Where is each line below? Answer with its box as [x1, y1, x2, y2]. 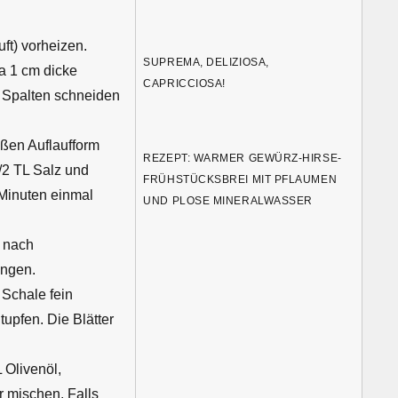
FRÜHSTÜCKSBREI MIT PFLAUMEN [143, 172, 338, 186]
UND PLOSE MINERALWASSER [143, 194, 313, 207]
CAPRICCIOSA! [143, 77, 226, 91]
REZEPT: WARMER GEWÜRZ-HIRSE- [143, 151, 342, 164]
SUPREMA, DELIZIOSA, [143, 56, 269, 69]
